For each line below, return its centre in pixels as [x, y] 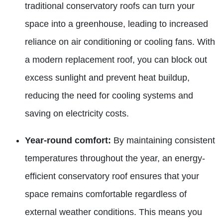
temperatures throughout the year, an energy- [115, 158]
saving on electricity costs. [77, 113]
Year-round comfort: [68, 140]
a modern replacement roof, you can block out [116, 60]
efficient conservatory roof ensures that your [112, 176]
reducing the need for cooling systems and [109, 96]
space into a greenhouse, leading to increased [116, 24]
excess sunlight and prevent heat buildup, [107, 78]
